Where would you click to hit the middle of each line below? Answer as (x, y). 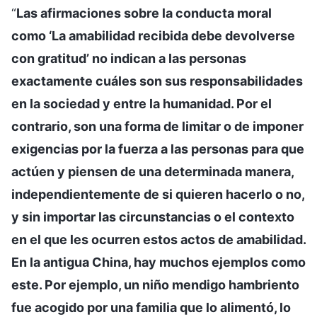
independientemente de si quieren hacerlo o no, (158, 194)
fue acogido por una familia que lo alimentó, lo (151, 307)
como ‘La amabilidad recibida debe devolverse (153, 35)
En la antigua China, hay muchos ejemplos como (158, 262)
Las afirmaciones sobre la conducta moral (144, 13)
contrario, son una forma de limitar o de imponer (157, 126)
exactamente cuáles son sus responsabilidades (157, 81)
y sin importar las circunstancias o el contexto (153, 217)
